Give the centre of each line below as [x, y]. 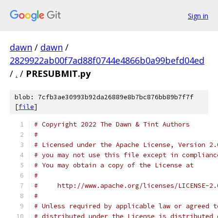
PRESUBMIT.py [58, 73]
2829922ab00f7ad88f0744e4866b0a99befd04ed [107, 60]
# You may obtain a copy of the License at [114, 165]
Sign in [198, 16]
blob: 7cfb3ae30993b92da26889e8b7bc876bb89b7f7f [104, 97]
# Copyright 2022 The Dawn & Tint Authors [112, 124]
